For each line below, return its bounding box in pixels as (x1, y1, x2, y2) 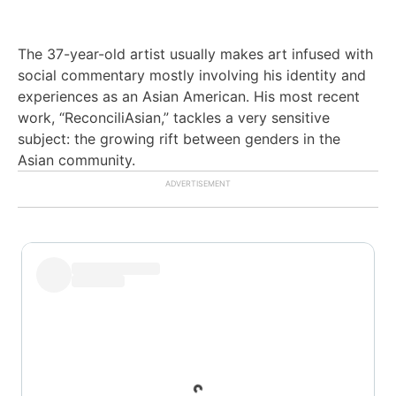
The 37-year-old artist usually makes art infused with (18, 44, 373, 63)
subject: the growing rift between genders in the (18, 129, 340, 148)
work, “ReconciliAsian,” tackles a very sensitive (18, 108, 330, 126)
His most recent (254, 87, 360, 105)
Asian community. (18, 150, 135, 169)
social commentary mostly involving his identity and (18, 65, 366, 84)
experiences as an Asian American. (18, 87, 254, 105)
